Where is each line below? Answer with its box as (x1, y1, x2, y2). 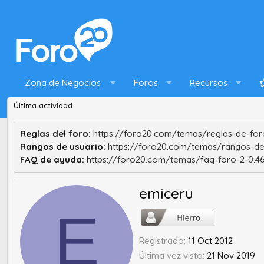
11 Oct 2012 (188, 235, 233, 247)
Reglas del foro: (20, 128, 91, 139)
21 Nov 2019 (207, 250, 255, 262)
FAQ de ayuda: (20, 154, 84, 165)
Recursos (190, 77, 228, 88)
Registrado (139, 235, 184, 247)
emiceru (139, 184, 193, 203)
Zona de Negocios (25, 77, 101, 88)
